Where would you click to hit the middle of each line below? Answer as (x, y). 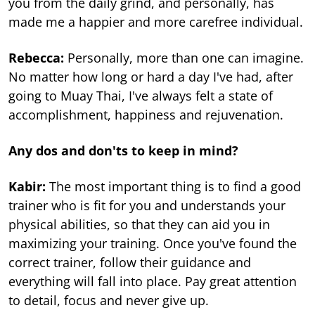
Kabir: (27, 187)
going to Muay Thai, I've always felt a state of (141, 96)
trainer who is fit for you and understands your (147, 206)
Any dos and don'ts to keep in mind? (123, 151)
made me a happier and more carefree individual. (156, 22)
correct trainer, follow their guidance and (130, 263)
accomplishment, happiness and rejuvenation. (146, 115)
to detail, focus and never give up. (109, 301)
